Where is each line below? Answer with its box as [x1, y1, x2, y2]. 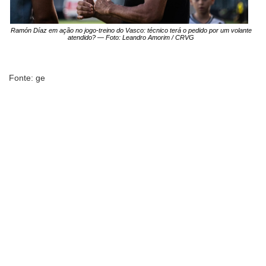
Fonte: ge [9, 72, 45, 83]
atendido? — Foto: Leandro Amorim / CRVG [68, 34, 194, 42]
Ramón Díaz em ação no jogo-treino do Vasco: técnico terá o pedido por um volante [10, 27, 252, 34]
